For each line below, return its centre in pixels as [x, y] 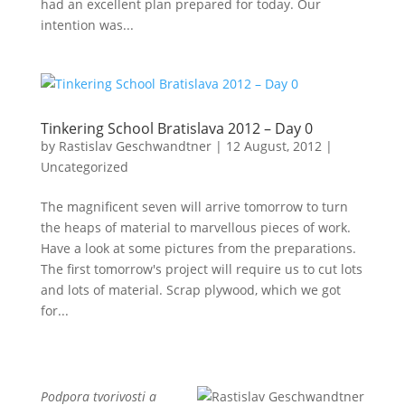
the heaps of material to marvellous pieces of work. [195, 227]
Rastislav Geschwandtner [135, 146]
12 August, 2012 [273, 146]
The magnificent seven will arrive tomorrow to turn [194, 207]
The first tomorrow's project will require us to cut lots [201, 269]
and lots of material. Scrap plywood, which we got [190, 290]
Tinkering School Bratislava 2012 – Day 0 [176, 128]
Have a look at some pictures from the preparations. [198, 248]
